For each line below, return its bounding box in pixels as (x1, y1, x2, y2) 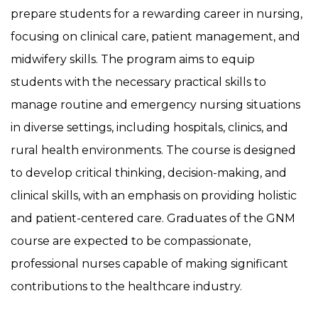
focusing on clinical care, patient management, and (11, 29, 300, 43)
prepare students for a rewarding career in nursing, (11, 6, 302, 21)
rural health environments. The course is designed (11, 143, 296, 157)
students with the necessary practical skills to (11, 75, 266, 89)
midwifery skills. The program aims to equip (11, 52, 255, 66)
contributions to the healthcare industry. (11, 279, 242, 293)
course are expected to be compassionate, (11, 234, 251, 248)
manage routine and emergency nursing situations (11, 97, 300, 111)
